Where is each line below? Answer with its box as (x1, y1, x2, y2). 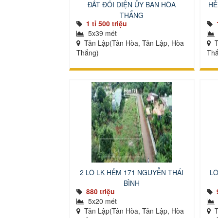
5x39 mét (86, 28, 117, 38)
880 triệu (86, 186, 115, 196)
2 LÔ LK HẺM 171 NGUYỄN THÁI (80, 167, 184, 177)
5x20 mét (86, 196, 117, 206)
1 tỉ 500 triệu (86, 18, 127, 28)
